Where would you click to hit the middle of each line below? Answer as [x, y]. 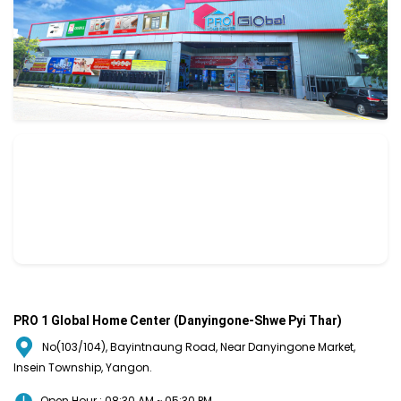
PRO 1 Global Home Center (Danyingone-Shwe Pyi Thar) [178, 321]
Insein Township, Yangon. [83, 368]
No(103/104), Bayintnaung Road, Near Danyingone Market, [199, 347]
